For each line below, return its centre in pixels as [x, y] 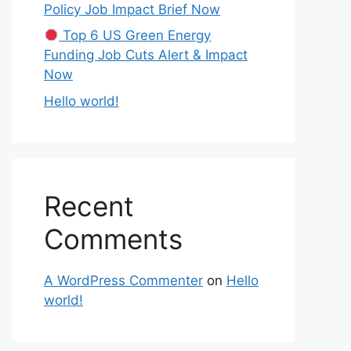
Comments [113, 239]
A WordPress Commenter [123, 280]
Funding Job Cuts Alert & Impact [146, 55]
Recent [89, 206]
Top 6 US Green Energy [135, 35]
